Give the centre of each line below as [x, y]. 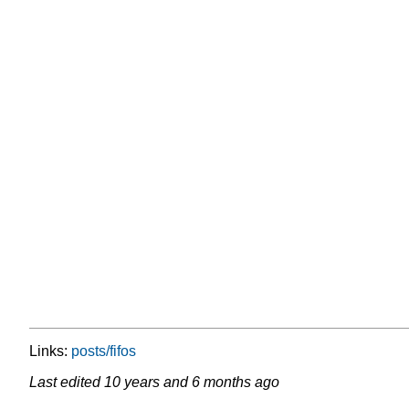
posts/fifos [104, 351]
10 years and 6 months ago [192, 382]
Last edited [67, 382]
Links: [50, 351]
